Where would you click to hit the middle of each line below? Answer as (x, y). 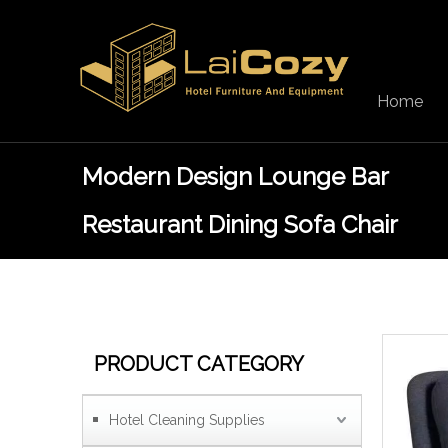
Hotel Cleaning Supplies (187, 420)
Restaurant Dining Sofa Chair (240, 224)
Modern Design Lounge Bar (235, 176)
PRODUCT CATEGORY (199, 364)
